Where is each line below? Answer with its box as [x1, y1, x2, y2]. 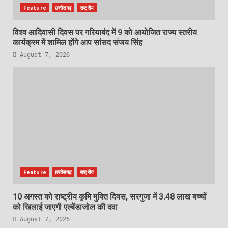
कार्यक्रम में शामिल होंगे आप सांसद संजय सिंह [13, 37, 142, 47]
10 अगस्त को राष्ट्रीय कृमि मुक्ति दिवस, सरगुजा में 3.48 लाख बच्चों [13, 191, 207, 202]
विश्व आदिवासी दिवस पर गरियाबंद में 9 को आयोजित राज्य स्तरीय [13, 27, 197, 37]
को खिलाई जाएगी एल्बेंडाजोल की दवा [13, 202, 118, 212]
